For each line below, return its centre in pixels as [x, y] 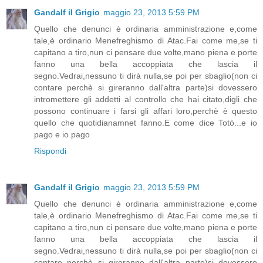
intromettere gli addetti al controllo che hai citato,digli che [146, 99]
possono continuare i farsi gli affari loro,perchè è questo [146, 111]
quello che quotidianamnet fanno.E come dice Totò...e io [146, 122]
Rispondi [50, 151]
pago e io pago [62, 134]
